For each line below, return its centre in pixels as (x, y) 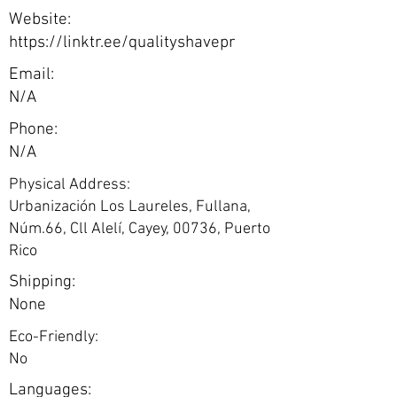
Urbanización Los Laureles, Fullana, (130, 207)
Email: (31, 75)
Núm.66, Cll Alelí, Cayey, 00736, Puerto (140, 229)
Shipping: (42, 282)
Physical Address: (70, 185)
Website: (40, 20)
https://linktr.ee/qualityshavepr (122, 43)
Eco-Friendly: (54, 337)
